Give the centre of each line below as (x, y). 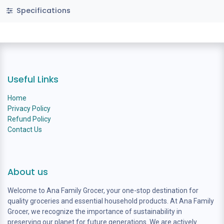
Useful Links (33, 79)
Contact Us (25, 129)
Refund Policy (29, 119)
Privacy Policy (29, 108)
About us (28, 172)
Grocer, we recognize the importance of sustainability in (95, 211)
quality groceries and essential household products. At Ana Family (111, 201)
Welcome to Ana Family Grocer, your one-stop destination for (103, 190)
